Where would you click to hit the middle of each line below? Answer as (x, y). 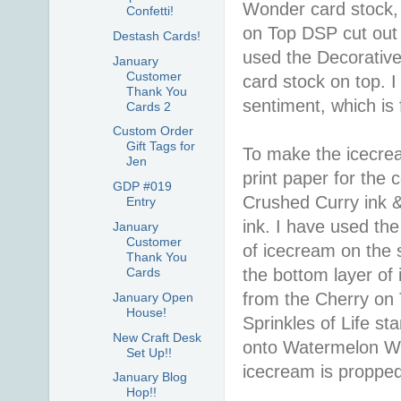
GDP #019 (142, 187)
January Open (153, 297)
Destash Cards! (156, 35)
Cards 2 (148, 106)
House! (146, 312)
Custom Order (153, 131)
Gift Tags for (160, 146)
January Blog (149, 377)
